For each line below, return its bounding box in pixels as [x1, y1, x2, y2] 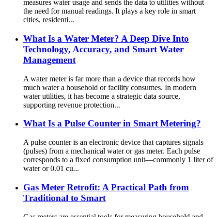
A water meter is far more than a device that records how [23, 74, 196, 83]
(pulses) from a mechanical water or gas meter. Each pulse [23, 147, 200, 155]
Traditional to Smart [23, 192, 106, 203]
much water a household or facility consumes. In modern [23, 83, 196, 92]
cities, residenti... [23, 15, 74, 24]
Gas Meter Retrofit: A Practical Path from [23, 182, 189, 192]
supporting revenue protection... [23, 100, 120, 109]
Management [23, 54, 76, 65]
